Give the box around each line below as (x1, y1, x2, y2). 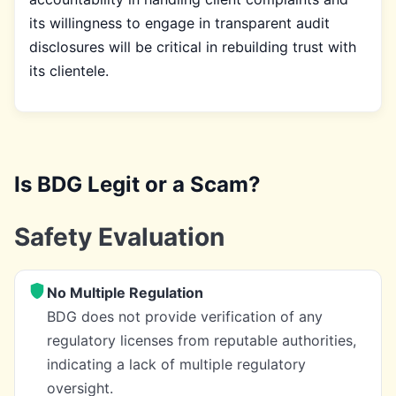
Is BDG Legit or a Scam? (14, 171, 261, 197)
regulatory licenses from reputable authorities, (47, 331, 356, 349)
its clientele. (29, 61, 109, 80)
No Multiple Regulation (47, 283, 203, 301)
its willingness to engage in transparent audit (29, 13, 330, 32)
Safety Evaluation (14, 221, 225, 252)
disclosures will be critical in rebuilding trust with (29, 37, 356, 56)
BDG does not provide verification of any (47, 307, 323, 325)
